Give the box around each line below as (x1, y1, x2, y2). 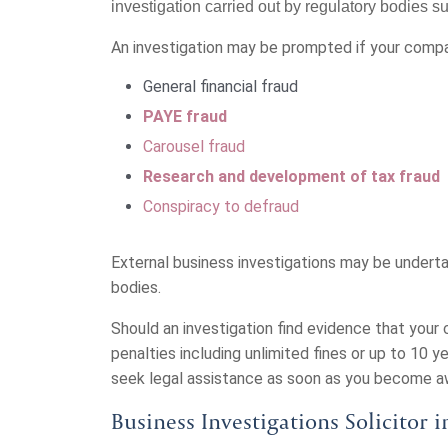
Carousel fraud (143, 137, 245, 156)
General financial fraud (143, 77, 298, 96)
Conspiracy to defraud (143, 197, 299, 216)
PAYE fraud (143, 107, 227, 126)
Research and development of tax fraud (143, 167, 440, 186)
